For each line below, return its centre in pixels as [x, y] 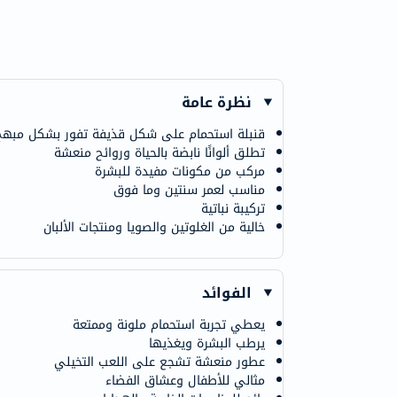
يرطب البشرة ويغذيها [207, 343]
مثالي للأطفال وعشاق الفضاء [185, 381]
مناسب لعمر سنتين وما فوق [189, 190]
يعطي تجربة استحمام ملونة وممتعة [169, 325]
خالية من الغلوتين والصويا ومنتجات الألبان [154, 227]
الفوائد [227, 293]
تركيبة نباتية [233, 209]
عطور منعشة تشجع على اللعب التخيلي [160, 362]
